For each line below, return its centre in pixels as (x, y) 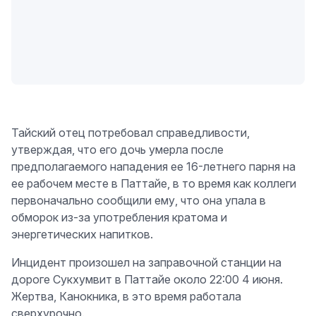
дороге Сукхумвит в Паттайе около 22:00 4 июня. (147, 280)
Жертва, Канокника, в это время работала (126, 297)
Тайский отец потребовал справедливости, (130, 133)
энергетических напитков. (82, 235)
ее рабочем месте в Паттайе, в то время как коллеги (154, 184)
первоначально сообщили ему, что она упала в (139, 201)
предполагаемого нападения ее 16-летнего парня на (153, 167)
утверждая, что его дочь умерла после (117, 150)
